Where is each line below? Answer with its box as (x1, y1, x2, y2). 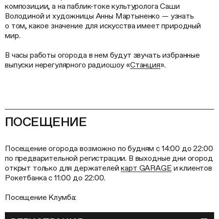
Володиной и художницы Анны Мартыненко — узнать (5, 11, 194, 21)
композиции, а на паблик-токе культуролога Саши (5, 1, 180, 11)
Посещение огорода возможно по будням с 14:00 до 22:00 (5, 144, 213, 153)
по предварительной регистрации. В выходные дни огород (5, 153, 213, 163)
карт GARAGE (121, 163, 172, 173)
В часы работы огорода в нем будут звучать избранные (5, 50, 200, 60)
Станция (130, 60, 160, 69)
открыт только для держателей (5, 163, 121, 173)
